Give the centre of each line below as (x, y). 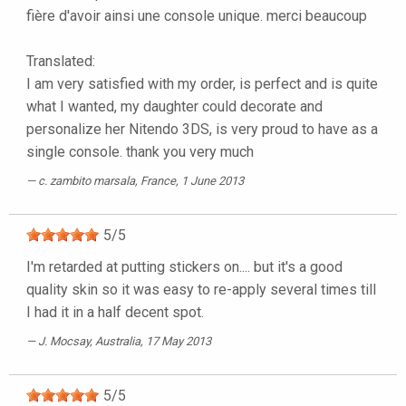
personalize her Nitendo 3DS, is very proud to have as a (202, 130)
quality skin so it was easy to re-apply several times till (201, 290)
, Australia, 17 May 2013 (150, 342)
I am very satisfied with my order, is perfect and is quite (202, 84)
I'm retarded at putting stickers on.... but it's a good (184, 267)
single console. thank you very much (140, 152)
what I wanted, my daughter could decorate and (174, 107)
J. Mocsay (64, 342)
